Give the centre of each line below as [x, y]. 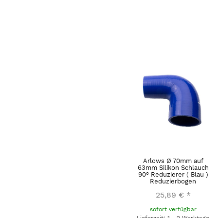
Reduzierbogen [173, 181]
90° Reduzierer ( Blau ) [173, 174]
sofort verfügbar [173, 209]
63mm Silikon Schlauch [173, 167]
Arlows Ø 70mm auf [173, 161]
